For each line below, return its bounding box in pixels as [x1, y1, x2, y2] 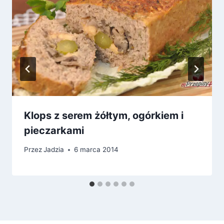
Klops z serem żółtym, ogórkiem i [24, 109, 183, 121]
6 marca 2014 [74, 145, 119, 154]
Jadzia [43, 145, 64, 154]
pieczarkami [24, 124, 84, 136]
